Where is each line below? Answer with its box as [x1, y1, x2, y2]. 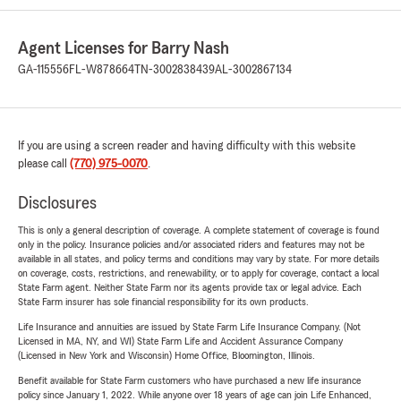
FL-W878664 [69, 64, 134, 77]
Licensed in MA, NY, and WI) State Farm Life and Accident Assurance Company [18, 336, 343, 347]
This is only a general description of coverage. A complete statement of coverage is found [18, 225, 380, 236]
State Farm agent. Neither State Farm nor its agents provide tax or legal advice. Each [18, 282, 362, 294]
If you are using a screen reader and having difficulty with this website [18, 140, 355, 153]
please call [18, 158, 70, 171]
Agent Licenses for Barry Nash [18, 39, 229, 58]
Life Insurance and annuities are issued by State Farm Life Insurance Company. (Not [18, 321, 361, 333]
